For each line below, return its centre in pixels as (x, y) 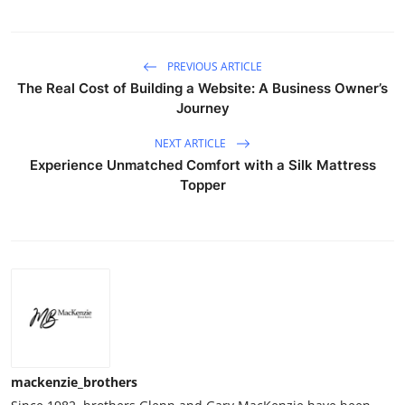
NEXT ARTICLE (192, 143)
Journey (202, 108)
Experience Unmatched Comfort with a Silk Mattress (202, 165)
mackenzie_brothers (74, 382)
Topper (202, 185)
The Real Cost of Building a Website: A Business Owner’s (202, 89)
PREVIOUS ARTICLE (213, 66)
